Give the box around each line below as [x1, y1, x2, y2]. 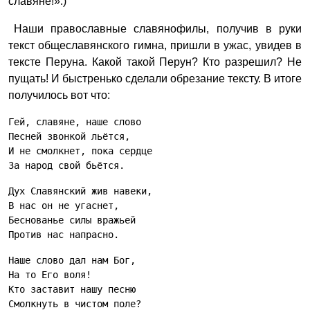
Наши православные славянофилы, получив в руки [14, 23, 302, 35]
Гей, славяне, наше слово [8, 116, 141, 127]
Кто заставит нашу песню [8, 284, 136, 295]
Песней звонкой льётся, [8, 131, 130, 142]
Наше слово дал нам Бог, [8, 255, 136, 266]
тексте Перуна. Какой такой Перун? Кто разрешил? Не [8, 56, 302, 68]
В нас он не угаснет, [8, 200, 119, 211]
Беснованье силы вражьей [8, 215, 136, 226]
